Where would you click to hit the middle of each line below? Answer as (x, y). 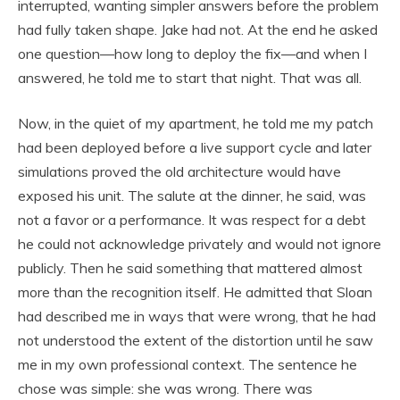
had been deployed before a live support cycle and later (195, 147)
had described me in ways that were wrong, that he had (197, 316)
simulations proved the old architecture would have (179, 171)
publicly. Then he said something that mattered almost (190, 267)
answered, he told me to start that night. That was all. (190, 77)
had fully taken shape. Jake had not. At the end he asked (198, 29)
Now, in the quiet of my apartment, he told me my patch (196, 123)
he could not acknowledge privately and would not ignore (200, 243)
